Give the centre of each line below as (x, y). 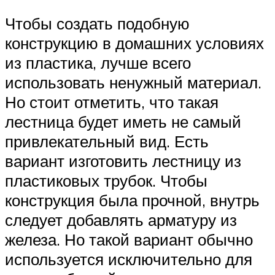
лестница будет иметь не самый (123, 121)
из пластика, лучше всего (98, 62)
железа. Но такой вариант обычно (129, 239)
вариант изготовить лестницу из (123, 161)
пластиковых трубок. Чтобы (106, 180)
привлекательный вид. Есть (107, 141)
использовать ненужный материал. (133, 82)
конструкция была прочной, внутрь (132, 200)
